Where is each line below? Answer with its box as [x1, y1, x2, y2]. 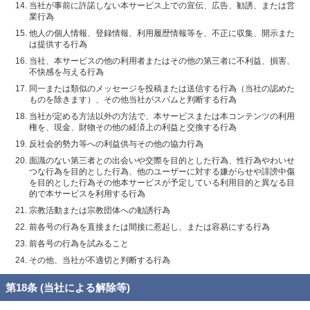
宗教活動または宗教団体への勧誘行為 [29, 205, 170, 215]
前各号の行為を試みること [29, 238, 129, 248]
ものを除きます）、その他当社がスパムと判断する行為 [29, 94, 237, 104]
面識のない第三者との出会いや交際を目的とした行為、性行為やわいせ [29, 155, 295, 165]
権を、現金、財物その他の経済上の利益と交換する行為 [29, 122, 237, 132]
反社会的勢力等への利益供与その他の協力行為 [29, 138, 203, 149]
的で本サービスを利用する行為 [29, 188, 145, 199]
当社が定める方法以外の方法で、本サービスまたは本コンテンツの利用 [29, 111, 295, 121]
